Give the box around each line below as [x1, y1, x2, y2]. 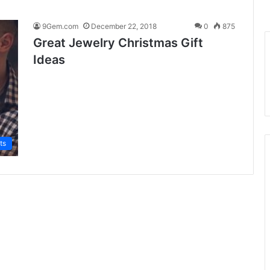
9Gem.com [42, 21, 78, 31]
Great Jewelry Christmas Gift [33, 35, 203, 50]
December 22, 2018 [91, 21, 157, 31]
